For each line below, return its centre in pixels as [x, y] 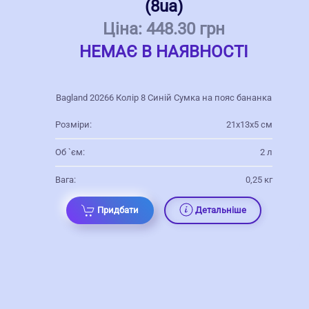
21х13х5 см [249, 124]
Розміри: [73, 124]
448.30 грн [185, 29]
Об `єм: [70, 152]
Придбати [118, 210]
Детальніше [220, 210]
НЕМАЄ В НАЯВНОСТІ [163, 51]
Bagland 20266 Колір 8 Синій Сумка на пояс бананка [163, 97]
